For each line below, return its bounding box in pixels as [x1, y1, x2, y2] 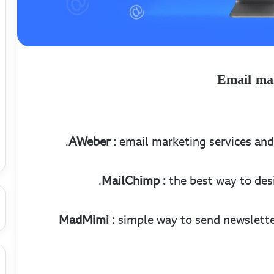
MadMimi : [59, 210, 115, 229]
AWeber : [68, 132, 116, 151]
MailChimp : [102, 171, 166, 190]
